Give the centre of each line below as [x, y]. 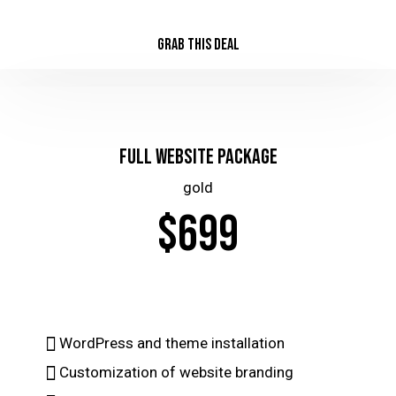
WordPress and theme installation [172, 343]
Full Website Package [198, 157]
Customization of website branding [176, 373]
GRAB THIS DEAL [198, 45]
